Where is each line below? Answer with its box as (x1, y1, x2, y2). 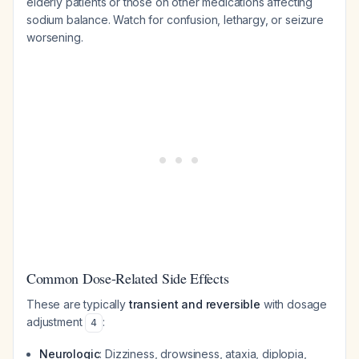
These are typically (26, 297, 129, 311)
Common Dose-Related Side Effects (26, 268, 229, 288)
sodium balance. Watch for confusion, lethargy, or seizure (26, 13, 324, 26)
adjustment (26, 315, 86, 329)
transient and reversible (128, 297, 260, 311)
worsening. (26, 30, 83, 44)
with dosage (260, 297, 328, 311)
